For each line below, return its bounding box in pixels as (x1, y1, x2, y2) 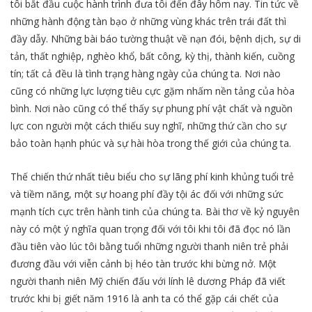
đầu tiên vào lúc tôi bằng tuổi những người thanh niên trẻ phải (10, 240, 288, 253)
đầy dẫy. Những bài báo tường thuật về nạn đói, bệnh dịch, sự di (10, 31, 301, 45)
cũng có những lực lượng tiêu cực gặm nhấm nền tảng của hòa (10, 84, 295, 97)
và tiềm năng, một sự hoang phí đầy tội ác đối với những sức (10, 187, 283, 201)
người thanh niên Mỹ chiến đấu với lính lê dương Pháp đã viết (10, 274, 286, 288)
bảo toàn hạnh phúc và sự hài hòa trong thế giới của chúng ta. (10, 136, 291, 150)
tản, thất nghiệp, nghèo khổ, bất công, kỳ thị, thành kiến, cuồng (10, 49, 295, 63)
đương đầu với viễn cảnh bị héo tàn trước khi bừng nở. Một (10, 257, 276, 271)
